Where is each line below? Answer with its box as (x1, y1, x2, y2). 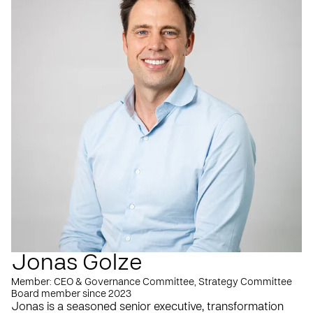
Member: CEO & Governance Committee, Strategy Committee (11, 277, 292, 287)
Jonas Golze (11, 253, 142, 275)
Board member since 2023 (11, 289, 131, 299)
